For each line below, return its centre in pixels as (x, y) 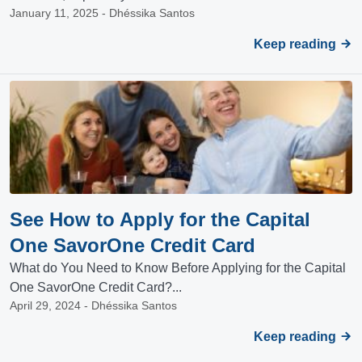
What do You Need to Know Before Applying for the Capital (178, 268)
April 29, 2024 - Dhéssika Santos (93, 306)
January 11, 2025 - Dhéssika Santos (102, 13)
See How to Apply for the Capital (160, 220)
